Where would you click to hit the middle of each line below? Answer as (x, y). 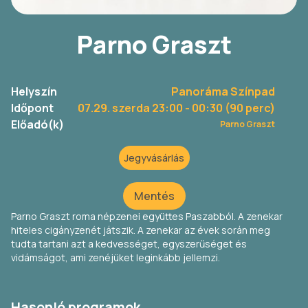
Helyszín (34, 92)
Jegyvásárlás (154, 158)
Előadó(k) (37, 125)
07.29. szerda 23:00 (130, 108)
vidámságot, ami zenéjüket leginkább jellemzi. (117, 258)
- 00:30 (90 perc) (229, 108)
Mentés (154, 196)
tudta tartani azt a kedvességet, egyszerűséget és (129, 244)
